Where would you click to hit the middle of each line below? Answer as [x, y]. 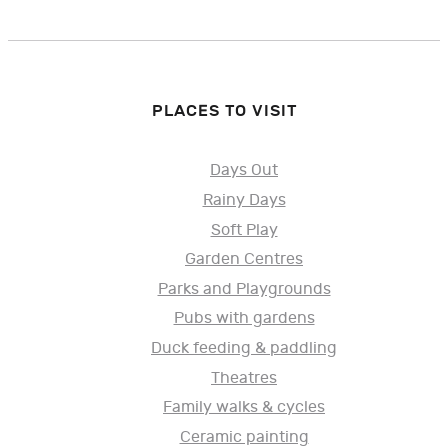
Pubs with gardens [244, 319]
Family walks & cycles [244, 408]
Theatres [244, 378]
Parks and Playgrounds [244, 289]
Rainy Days [244, 201]
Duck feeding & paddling [244, 348]
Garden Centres [244, 260]
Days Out [244, 171]
